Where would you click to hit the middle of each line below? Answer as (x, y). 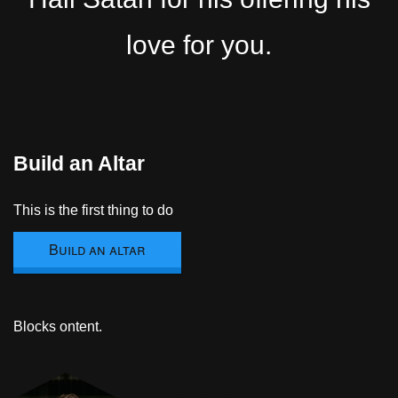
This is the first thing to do (93, 211)
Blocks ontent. (58, 327)
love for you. (199, 44)
